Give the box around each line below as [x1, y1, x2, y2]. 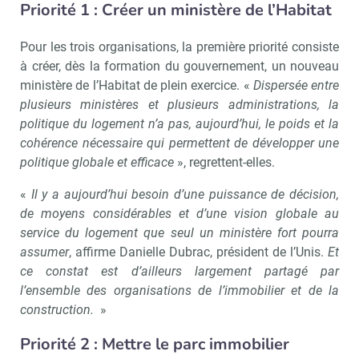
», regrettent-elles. [174, 154, 281, 170]
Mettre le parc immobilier [102, 333, 289, 355]
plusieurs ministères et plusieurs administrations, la [20, 96, 339, 112]
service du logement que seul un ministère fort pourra [20, 224, 339, 240]
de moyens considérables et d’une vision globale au [20, 205, 339, 221]
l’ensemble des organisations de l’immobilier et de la [20, 282, 339, 298]
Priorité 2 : [20, 333, 102, 355]
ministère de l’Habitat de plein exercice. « [20, 77, 253, 93]
